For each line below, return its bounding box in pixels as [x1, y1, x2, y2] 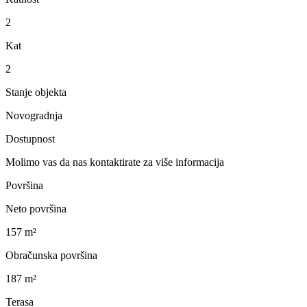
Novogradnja [5, 109, 62, 121]
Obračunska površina [5, 249, 97, 261]
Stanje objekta [5, 86, 66, 98]
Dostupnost [5, 132, 55, 145]
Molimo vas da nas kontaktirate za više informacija [5, 156, 224, 168]
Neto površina [5, 202, 66, 214]
